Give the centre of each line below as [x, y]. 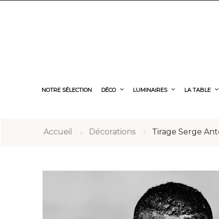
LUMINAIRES [150, 90]
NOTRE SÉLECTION [67, 90]
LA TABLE [197, 90]
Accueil [58, 132]
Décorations [112, 132]
